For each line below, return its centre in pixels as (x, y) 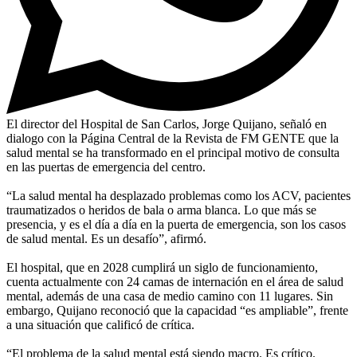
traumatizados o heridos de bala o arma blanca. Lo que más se (161, 210)
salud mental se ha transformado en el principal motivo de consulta (173, 152)
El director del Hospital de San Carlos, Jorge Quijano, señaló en (167, 124)
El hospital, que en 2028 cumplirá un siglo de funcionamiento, (162, 267)
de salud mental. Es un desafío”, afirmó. (106, 238)
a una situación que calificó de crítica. (100, 324)
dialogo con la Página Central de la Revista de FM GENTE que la (173, 138)
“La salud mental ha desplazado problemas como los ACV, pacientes (178, 195)
